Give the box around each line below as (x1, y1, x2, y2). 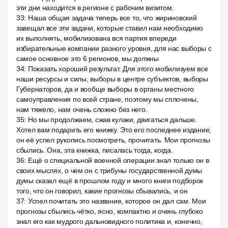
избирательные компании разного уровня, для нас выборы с (16, 44, 212, 52)
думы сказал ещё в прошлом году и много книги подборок (16, 177, 204, 185)
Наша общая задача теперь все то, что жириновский (27, 14, 197, 22)
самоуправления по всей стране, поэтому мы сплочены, (16, 95, 198, 103)
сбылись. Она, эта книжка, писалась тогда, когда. (16, 146, 173, 154)
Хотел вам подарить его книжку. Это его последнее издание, (16, 126, 212, 134)
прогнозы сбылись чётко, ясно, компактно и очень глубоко (16, 207, 203, 215)
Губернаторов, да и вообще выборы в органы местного (16, 85, 194, 93)
